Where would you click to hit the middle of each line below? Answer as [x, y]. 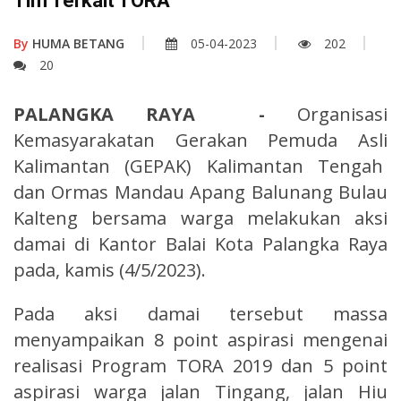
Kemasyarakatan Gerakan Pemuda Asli [200, 140]
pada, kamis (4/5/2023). [110, 269]
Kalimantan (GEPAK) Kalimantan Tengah [200, 166]
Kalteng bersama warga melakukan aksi [200, 218]
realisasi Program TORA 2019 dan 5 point [200, 365]
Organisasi [326, 114]
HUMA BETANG [77, 43]
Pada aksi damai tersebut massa [200, 313]
